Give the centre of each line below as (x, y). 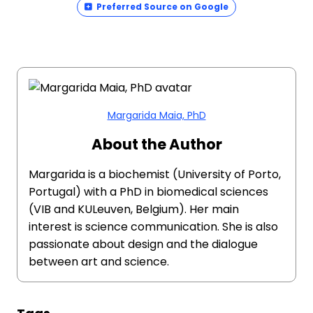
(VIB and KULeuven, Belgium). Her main (134, 209)
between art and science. (99, 262)
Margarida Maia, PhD (156, 115)
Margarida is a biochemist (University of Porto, (155, 174)
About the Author (156, 144)
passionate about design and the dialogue (143, 244)
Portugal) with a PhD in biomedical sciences (148, 192)
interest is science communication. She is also (153, 227)
